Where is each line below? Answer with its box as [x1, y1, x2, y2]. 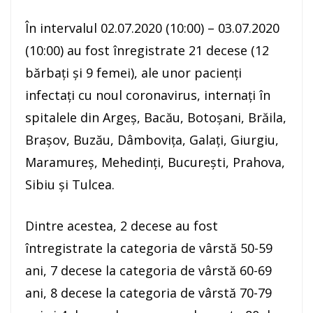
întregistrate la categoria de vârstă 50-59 [25, 240, 272, 257]
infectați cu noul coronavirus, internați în [25, 87, 270, 104]
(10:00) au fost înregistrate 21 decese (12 [25, 42, 269, 59]
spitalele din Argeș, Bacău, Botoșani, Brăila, [25, 109, 286, 126]
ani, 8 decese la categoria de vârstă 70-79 [25, 284, 272, 302]
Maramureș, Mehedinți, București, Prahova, [25, 154, 285, 171]
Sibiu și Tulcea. [25, 176, 115, 194]
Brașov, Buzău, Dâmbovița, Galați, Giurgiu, [25, 131, 279, 149]
